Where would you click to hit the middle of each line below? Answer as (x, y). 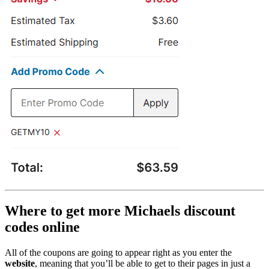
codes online (42, 227)
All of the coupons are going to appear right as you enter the (118, 252)
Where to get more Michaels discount (120, 210)
